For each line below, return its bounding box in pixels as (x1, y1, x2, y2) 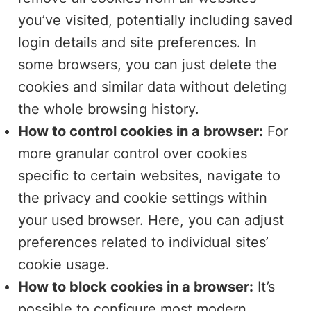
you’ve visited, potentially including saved (18, 11, 293, 28)
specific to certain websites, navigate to (18, 167, 281, 184)
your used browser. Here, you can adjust (18, 211, 285, 228)
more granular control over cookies (18, 144, 248, 162)
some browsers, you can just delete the (18, 56, 278, 73)
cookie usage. (18, 255, 110, 273)
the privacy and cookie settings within (18, 189, 268, 206)
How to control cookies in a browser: (18, 122, 264, 140)
